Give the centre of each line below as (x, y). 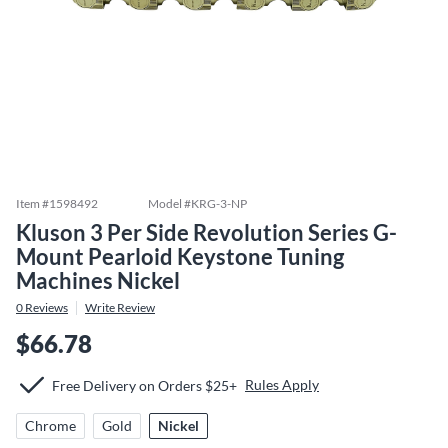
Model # (169, 203)
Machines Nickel (98, 280)
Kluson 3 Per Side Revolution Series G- (206, 232)
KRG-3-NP (219, 203)
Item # (32, 203)
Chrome (50, 425)
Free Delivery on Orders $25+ (144, 385)
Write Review (120, 307)
